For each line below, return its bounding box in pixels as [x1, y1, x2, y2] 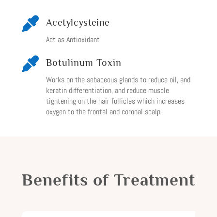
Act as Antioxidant [46, 34, 100, 45]
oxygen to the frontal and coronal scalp [46, 107, 160, 117]
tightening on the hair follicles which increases [46, 96, 185, 106]
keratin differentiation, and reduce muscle [46, 85, 169, 95]
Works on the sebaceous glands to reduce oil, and [46, 75, 190, 85]
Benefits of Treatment [21, 170, 195, 189]
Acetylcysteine [46, 17, 110, 28]
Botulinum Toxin [46, 57, 122, 68]
